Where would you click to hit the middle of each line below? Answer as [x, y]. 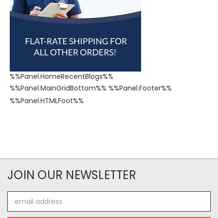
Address [21, 207]
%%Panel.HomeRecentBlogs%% [62, 77]
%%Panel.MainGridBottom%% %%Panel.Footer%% [91, 88]
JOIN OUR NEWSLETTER [72, 175]
